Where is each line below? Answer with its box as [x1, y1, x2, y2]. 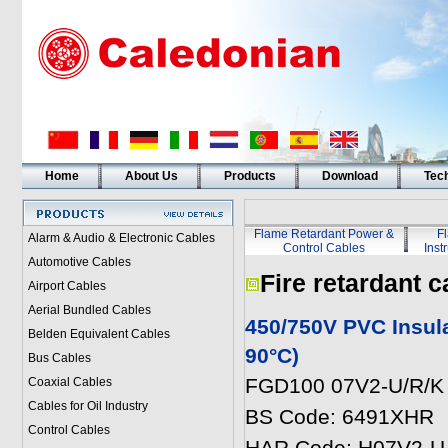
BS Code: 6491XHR [244, 405, 434, 429]
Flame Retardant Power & [254, 227, 394, 241]
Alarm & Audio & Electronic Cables [27, 231, 215, 245]
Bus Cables [27, 351, 91, 365]
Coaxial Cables [27, 375, 112, 389]
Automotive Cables [27, 255, 131, 269]
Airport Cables [27, 279, 106, 293]
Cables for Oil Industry [27, 399, 148, 413]
